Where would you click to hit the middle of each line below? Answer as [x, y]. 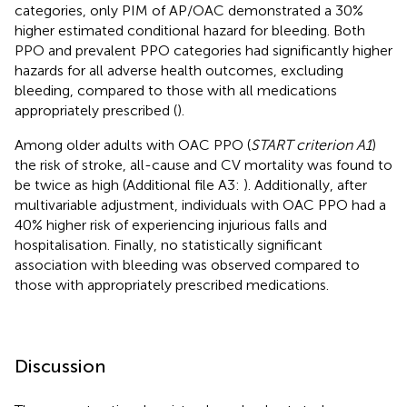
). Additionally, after [305, 184]
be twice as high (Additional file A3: [129, 184]
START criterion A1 [311, 144]
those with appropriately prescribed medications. [172, 284]
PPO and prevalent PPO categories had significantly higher [203, 50]
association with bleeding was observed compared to [187, 264]
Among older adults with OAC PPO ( [133, 144]
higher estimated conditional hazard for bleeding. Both [190, 30]
